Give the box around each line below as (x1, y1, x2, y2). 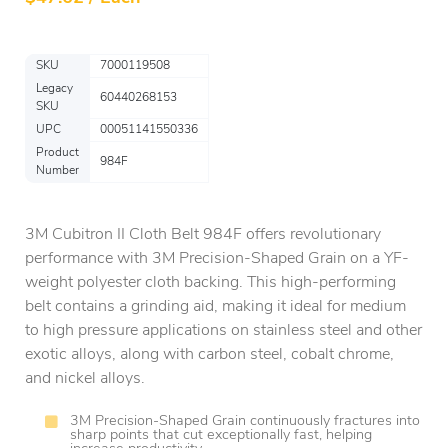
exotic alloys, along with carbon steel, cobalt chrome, (25, 347, 394, 363)
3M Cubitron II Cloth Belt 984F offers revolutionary (25, 227, 381, 243)
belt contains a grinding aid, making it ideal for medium (25, 299, 406, 315)
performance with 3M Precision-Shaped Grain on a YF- (25, 251, 409, 267)
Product (36, 147, 79, 159)
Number (36, 165, 79, 177)
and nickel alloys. (25, 371, 145, 387)
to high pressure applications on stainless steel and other (25, 323, 422, 339)
